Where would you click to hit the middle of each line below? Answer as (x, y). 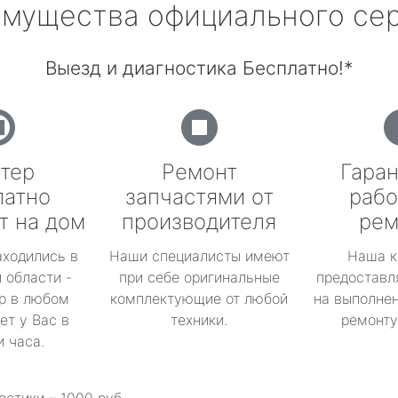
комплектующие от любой (199, 298)
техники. (199, 320)
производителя (199, 222)
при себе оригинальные (199, 277)
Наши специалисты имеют (199, 256)
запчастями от (199, 197)
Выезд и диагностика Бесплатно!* (199, 68)
